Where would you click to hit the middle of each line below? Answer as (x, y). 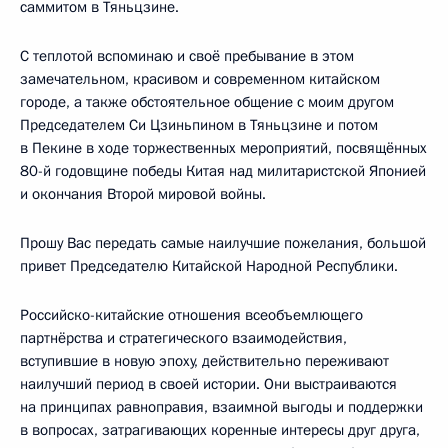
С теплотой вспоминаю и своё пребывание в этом (187, 55)
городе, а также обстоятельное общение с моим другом (207, 101)
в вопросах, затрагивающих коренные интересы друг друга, (220, 429)
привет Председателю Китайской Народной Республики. (209, 265)
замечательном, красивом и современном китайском (200, 78)
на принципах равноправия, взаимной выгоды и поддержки (221, 406)
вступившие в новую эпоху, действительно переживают (204, 360)
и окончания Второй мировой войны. (143, 193)
